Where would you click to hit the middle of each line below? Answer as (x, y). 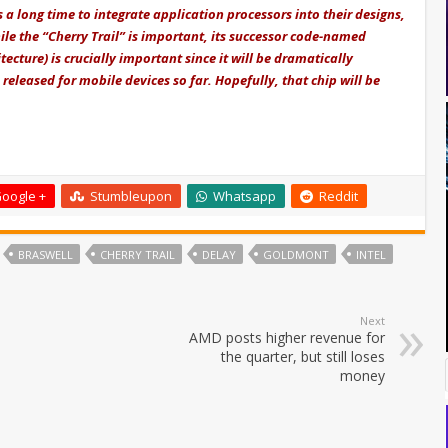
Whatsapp (244, 196)
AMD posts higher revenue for (287, 338)
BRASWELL (45, 255)
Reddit (338, 196)
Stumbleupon (131, 196)
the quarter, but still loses (303, 357)
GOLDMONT (296, 255)
